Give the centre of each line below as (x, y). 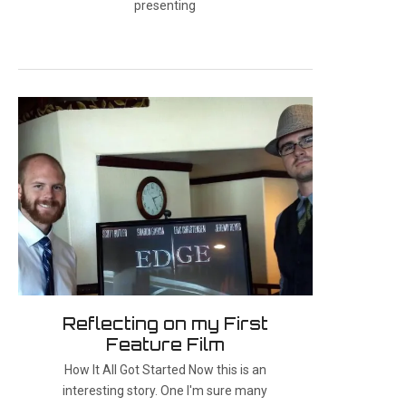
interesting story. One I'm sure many (165, 391)
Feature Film (165, 345)
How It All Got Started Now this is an (165, 370)
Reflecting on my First (165, 324)
